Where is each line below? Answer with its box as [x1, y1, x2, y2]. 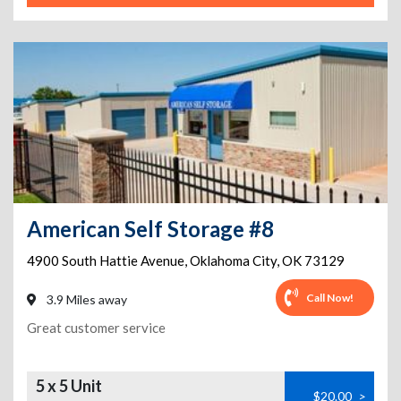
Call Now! [306, 290, 354, 304]
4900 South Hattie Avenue [27, 252, 184, 269]
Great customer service [27, 320, 166, 336]
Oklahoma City [190, 252, 277, 269]
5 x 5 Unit [36, 376, 102, 396]
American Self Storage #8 [27, 216, 274, 242]
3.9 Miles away [44, 292, 127, 307]
